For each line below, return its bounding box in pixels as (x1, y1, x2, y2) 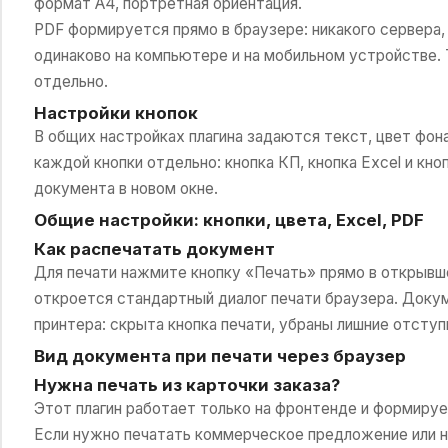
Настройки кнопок (33, 102, 198, 123)
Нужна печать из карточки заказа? (33, 374, 340, 395)
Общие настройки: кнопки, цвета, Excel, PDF (33, 209, 424, 230)
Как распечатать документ (33, 238, 275, 259)
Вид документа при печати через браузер (33, 345, 406, 366)
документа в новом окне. (33, 178, 218, 198)
